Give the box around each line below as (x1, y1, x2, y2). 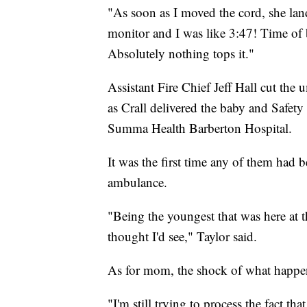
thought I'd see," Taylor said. (108, 227, 257, 245)
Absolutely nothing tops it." (108, 44, 254, 62)
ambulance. (108, 173, 167, 191)
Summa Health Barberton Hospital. (108, 119, 292, 136)
